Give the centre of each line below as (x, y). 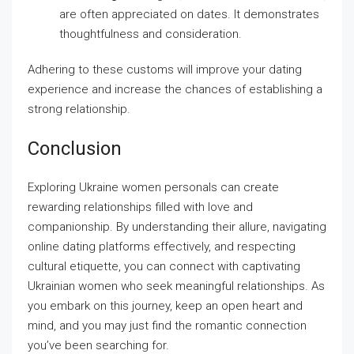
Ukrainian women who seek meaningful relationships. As (176, 286)
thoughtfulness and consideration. (151, 34)
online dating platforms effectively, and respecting (162, 247)
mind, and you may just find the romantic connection (167, 326)
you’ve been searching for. (98, 345)
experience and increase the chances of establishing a (175, 89)
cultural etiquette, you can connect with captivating (164, 266)
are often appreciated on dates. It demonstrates (189, 14)
